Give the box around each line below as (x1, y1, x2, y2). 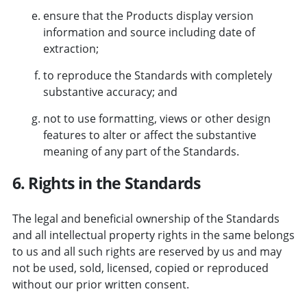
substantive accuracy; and (42, 84, 177, 99)
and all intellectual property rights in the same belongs (12, 227, 295, 243)
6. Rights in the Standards (12, 171, 201, 194)
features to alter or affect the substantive (42, 127, 256, 143)
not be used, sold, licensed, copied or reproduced (12, 260, 269, 275)
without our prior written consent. (12, 276, 189, 292)
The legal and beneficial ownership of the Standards (12, 210, 280, 226)
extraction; (42, 40, 99, 56)
